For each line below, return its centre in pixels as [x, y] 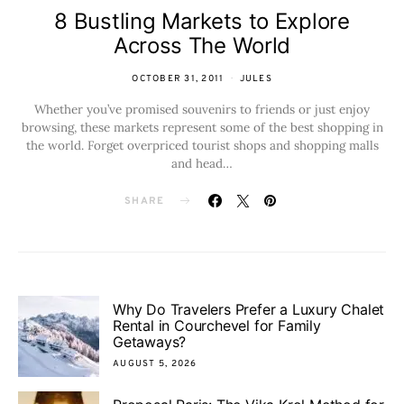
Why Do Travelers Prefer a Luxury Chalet [249, 310]
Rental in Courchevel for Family [217, 326]
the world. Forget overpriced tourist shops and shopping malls [202, 145]
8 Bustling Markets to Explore [202, 21]
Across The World [202, 45]
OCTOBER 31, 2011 [178, 78]
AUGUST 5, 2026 [155, 364]
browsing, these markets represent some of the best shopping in [202, 127]
